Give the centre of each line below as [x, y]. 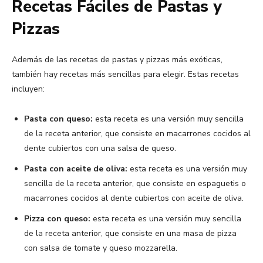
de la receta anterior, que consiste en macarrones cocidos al [137, 133]
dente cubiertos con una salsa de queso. [100, 148]
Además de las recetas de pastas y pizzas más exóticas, [117, 59]
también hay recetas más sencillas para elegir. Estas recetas [125, 74]
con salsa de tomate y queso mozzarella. [101, 248]
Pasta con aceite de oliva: [76, 168]
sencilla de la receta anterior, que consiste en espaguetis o [135, 183]
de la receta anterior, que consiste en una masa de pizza [130, 233]
